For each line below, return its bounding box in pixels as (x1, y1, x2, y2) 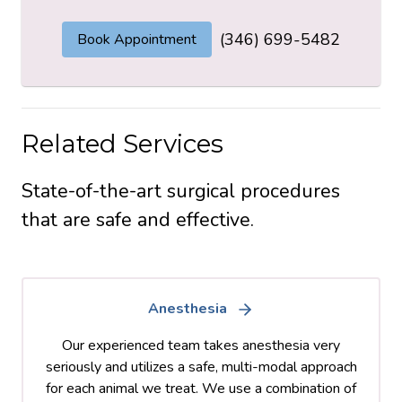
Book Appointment (77, 29, 197, 49)
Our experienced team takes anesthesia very (62, 335, 340, 355)
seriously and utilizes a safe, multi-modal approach (45, 356, 357, 377)
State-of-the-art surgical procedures (22, 177, 340, 205)
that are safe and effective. (22, 205, 254, 233)
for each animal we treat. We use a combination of (46, 378, 356, 398)
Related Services (22, 127, 223, 159)
